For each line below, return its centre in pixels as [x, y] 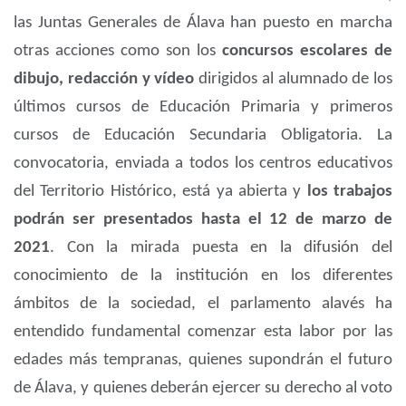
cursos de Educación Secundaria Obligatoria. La [203, 136]
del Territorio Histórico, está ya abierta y [160, 192]
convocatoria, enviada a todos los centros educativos [203, 164]
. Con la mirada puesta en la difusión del [221, 248]
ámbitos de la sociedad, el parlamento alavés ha [203, 304]
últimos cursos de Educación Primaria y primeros [203, 108]
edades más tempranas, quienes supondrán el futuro [203, 361]
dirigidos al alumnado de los [293, 80]
